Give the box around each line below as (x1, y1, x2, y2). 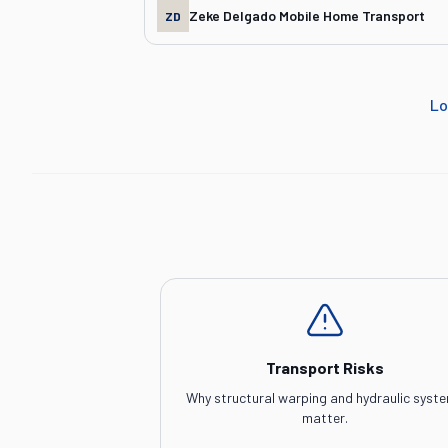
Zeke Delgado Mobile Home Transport (189, 7, 425, 24)
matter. (302, 409, 349, 426)
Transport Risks (266, 358, 385, 377)
